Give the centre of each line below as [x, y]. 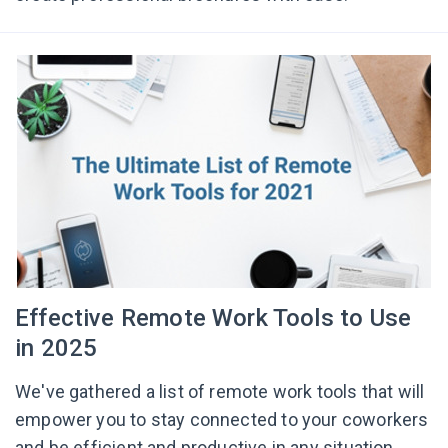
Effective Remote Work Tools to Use [213, 318]
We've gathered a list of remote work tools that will [220, 391]
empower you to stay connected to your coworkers [222, 419]
